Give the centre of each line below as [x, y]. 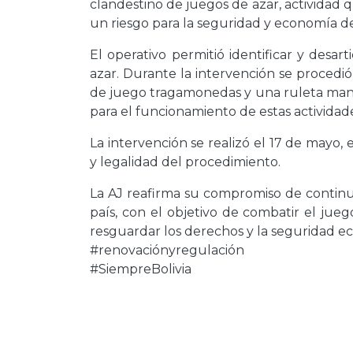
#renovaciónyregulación [167, 250]
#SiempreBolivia [141, 269]
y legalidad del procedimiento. [185, 162]
